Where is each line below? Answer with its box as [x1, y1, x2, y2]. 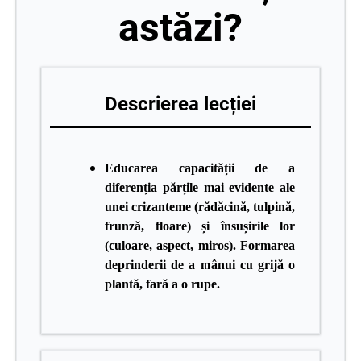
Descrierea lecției [105, 93, 256, 115]
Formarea [240, 239, 295, 252]
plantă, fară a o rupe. [105, 277, 220, 291]
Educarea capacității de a [105, 161, 295, 175]
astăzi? [118, 5, 243, 51]
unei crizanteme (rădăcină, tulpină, [105, 200, 295, 214]
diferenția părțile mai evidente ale [105, 180, 295, 194]
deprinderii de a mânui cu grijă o [105, 258, 295, 272]
